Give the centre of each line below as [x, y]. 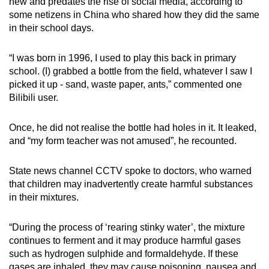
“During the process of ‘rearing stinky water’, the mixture [127, 228]
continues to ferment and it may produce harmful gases [125, 241]
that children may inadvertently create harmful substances [131, 184]
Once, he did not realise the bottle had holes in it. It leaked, [133, 128]
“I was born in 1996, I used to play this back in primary [122, 58]
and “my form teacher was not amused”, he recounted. [123, 141]
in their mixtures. [45, 198]
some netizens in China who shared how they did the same [134, 15]
